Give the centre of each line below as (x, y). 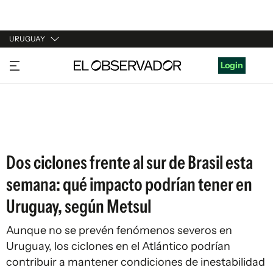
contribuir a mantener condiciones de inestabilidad (136, 262)
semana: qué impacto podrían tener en (129, 184)
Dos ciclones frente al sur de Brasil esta (129, 162)
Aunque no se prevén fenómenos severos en (119, 230)
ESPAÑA (26, 108)
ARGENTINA (34, 85)
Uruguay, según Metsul (79, 206)
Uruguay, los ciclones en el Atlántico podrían (118, 246)
